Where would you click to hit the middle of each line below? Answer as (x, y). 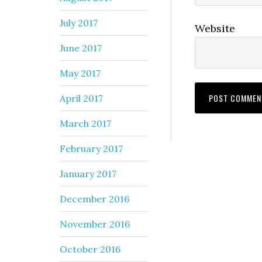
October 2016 (90, 249)
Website (215, 28)
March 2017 (85, 123)
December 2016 (94, 199)
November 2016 (95, 224)
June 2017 (81, 48)
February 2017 (91, 148)
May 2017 (80, 73)
